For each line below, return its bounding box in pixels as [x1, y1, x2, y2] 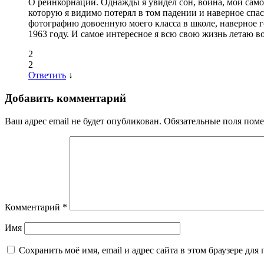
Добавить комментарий [5, 92, 126, 105]
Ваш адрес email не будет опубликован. [5, 115, 161, 126]
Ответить [28, 70, 66, 81]
